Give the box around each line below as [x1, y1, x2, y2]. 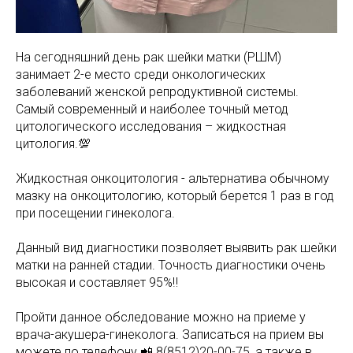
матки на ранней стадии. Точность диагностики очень [16, 258, 325, 273]
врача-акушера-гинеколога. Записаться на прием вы [16, 327, 324, 343]
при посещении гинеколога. [16, 206, 175, 221]
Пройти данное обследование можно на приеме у [16, 310, 306, 325]
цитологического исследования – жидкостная [16, 119, 286, 135]
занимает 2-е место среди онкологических [16, 67, 266, 83]
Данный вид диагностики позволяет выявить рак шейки [16, 240, 336, 256]
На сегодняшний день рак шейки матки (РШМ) [16, 50, 281, 65]
